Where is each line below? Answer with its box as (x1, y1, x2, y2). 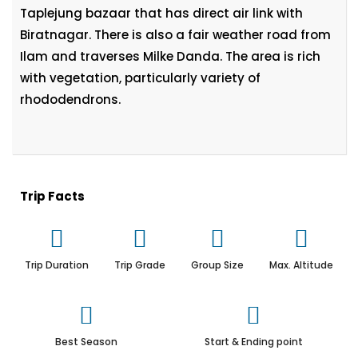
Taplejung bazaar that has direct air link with (20, 5, 303, 22)
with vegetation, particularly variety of (20, 70, 261, 86)
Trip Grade (114, 258, 165, 272)
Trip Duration (25, 258, 89, 272)
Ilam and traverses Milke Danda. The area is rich (20, 48, 320, 65)
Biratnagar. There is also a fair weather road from (20, 26, 331, 43)
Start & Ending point (204, 335, 303, 348)
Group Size (191, 258, 244, 272)
